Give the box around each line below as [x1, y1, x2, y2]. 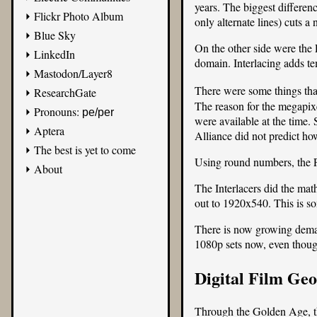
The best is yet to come [33, 142, 136, 157]
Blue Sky [33, 27, 76, 42]
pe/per [81, 105, 114, 118]
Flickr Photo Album [33, 8, 123, 23]
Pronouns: [33, 103, 82, 119]
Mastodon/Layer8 [33, 65, 113, 81]
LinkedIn [33, 46, 75, 62]
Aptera [33, 122, 64, 138]
